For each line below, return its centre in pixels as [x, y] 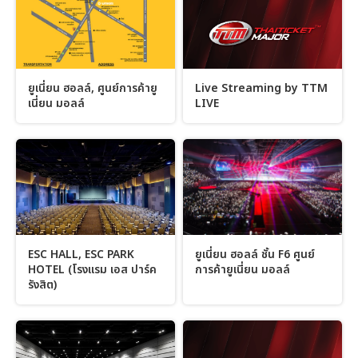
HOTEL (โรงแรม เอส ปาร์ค [92, 269]
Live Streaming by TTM [261, 89]
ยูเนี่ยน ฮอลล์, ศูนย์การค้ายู [93, 89]
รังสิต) [42, 284]
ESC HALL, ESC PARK [81, 254]
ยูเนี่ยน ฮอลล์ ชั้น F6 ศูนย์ [255, 254]
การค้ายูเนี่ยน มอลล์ [243, 269]
